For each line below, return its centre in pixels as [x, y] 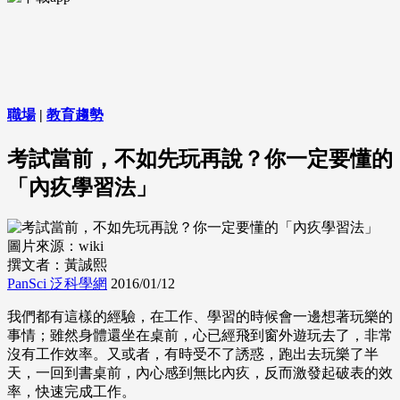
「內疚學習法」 [82, 187]
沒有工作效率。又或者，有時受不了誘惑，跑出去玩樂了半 [193, 354]
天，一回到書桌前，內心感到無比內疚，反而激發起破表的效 [200, 373]
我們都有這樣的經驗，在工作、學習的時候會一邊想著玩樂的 [200, 317]
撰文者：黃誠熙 [57, 265]
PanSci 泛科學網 [57, 284]
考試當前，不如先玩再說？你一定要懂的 [200, 158]
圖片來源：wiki [55, 246]
